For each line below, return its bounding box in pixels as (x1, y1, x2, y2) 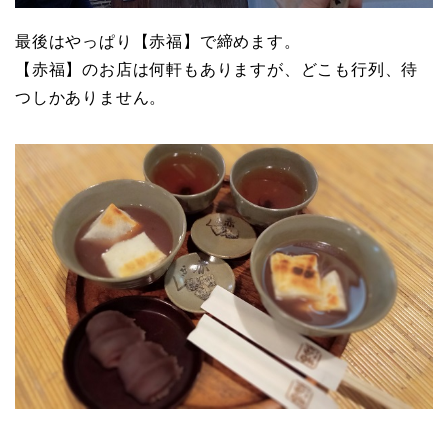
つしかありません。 (15, 88, 167, 106)
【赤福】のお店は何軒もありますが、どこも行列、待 (15, 60, 419, 78)
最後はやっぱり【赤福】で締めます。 (15, 32, 301, 50)
